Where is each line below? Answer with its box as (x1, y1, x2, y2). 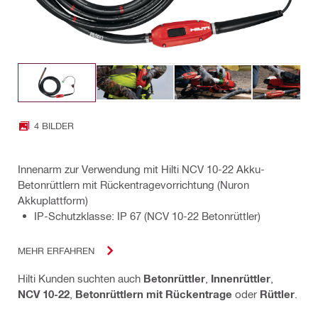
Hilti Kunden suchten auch (18, 271, 143, 285)
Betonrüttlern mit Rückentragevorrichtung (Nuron (18, 177, 249, 191)
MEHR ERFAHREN (18, 245, 94, 256)
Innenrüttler (211, 271, 270, 285)
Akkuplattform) (18, 193, 88, 207)
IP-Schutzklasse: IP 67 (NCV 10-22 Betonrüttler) (34, 209, 261, 222)
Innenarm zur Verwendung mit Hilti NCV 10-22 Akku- (18, 162, 265, 175)
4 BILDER (34, 120, 74, 131)
